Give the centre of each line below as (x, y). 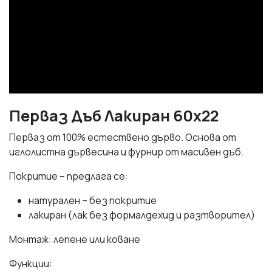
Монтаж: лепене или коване (75, 239)
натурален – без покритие (93, 200)
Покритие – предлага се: (69, 176)
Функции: (31, 263)
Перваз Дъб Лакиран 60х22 (114, 115)
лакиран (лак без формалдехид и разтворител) (142, 215)
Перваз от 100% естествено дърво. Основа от (123, 137)
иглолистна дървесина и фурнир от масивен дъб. (126, 151)
